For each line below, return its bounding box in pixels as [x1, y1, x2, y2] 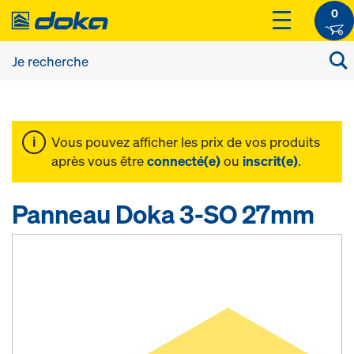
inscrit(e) [243, 152, 298, 170]
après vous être [51, 152, 147, 170]
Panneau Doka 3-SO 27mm [12, 198, 314, 231]
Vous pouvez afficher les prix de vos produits [51, 133, 320, 151]
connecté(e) [147, 152, 220, 170]
